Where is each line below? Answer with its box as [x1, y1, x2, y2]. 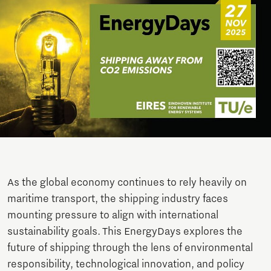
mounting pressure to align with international [7, 209, 218, 222]
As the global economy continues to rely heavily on [7, 177, 247, 189]
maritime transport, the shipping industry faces [7, 193, 228, 206]
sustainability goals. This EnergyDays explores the [7, 226, 243, 238]
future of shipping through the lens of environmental [7, 242, 253, 255]
